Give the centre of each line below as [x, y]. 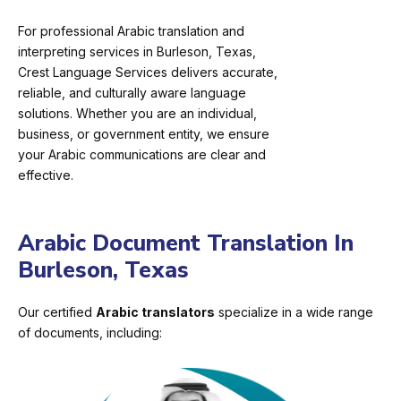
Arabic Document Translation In [186, 244]
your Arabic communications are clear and [142, 155]
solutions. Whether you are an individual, [137, 114]
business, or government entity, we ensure [144, 134]
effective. [46, 175]
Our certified [57, 312]
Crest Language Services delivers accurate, [148, 73]
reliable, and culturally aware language [132, 93]
